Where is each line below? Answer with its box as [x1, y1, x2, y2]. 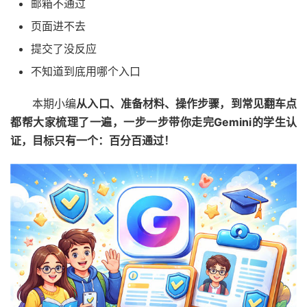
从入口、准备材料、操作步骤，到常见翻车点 [76, 97, 297, 110]
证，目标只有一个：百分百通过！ [10, 134, 175, 147]
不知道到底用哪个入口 [31, 64, 140, 78]
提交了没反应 [31, 42, 97, 56]
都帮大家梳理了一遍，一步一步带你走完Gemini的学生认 [10, 115, 297, 129]
